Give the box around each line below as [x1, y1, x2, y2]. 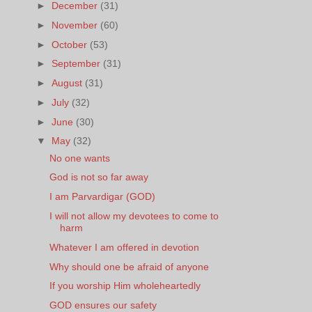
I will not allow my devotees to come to [49, 210, 219, 221]
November [52, 19, 101, 31]
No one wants [49, 152, 110, 164]
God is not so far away [49, 171, 148, 183]
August [52, 77, 86, 89]
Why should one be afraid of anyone [49, 260, 209, 272]
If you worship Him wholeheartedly [49, 280, 201, 292]
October [52, 38, 91, 50]
